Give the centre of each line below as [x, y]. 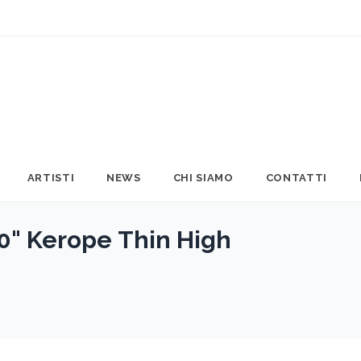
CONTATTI [296, 178]
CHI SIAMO [203, 178]
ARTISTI [51, 178]
